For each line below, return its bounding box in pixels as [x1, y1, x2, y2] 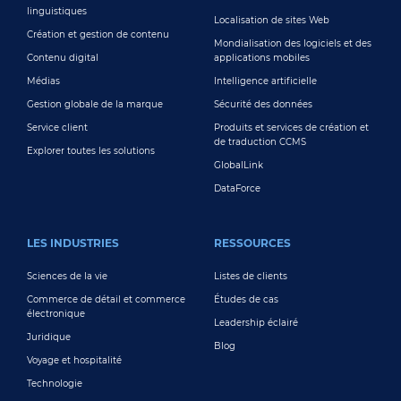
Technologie [27, 377, 82, 389]
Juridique [27, 330, 71, 343]
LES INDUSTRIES [27, 235, 119, 250]
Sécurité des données [214, 98, 312, 110]
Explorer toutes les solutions [27, 144, 155, 157]
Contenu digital [27, 51, 98, 64]
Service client [27, 121, 88, 133]
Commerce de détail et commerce [27, 293, 185, 305]
